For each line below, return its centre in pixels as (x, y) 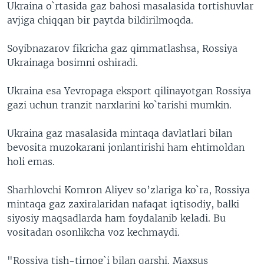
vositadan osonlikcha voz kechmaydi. (93, 232)
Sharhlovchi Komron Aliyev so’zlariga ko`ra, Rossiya (128, 190)
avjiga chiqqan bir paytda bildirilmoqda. (100, 20)
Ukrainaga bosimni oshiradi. (72, 62)
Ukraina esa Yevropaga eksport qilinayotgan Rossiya (129, 91)
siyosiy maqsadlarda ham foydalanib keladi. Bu (116, 218)
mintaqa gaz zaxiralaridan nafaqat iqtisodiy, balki (123, 204)
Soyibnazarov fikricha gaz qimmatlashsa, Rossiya (122, 48)
